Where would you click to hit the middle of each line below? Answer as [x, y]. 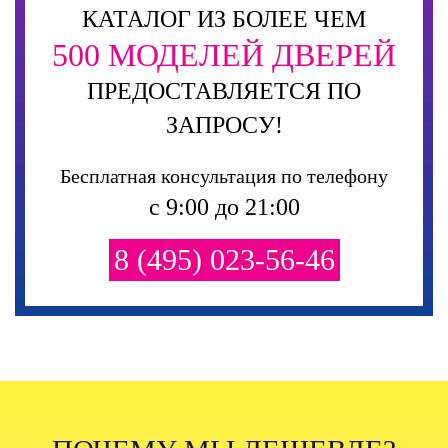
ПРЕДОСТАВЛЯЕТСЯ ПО [224, 90]
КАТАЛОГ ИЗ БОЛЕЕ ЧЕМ [224, 18]
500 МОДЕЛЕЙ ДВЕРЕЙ [224, 54]
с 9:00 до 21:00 [224, 206]
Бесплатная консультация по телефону [224, 175]
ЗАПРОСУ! [224, 124]
